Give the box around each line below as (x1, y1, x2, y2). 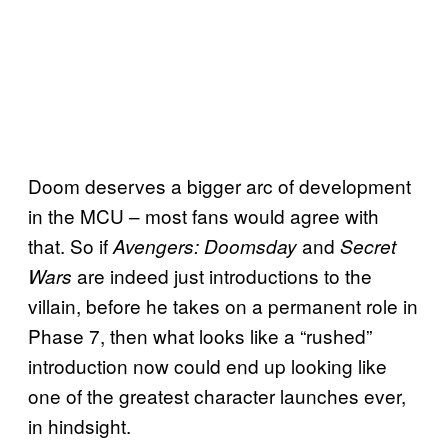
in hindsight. (28, 411, 131, 439)
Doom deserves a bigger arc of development (28, 171, 411, 199)
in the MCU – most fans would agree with (28, 201, 379, 229)
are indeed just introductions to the (77, 261, 372, 289)
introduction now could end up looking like (28, 351, 387, 379)
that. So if (28, 231, 113, 259)
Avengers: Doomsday (113, 232, 302, 259)
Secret (340, 232, 396, 259)
